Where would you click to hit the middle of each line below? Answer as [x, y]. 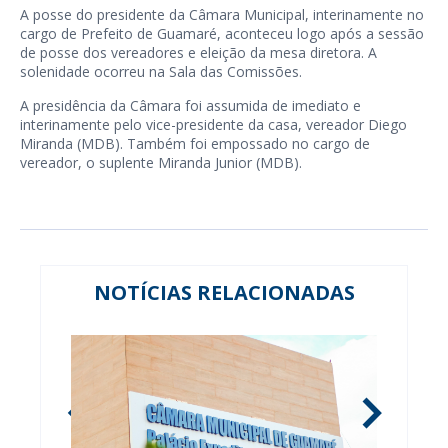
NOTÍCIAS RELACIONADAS [224, 292]
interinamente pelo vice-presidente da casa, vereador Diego [213, 124]
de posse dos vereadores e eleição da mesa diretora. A [198, 52]
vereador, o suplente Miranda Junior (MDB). [161, 162]
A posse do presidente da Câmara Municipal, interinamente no [222, 14]
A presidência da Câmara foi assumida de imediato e [190, 105]
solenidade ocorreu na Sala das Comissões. [161, 71]
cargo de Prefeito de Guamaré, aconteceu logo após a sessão [222, 33]
